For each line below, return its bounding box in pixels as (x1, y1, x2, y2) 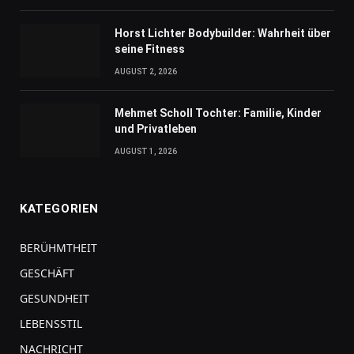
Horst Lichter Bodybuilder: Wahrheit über (115, 27, 331, 40)
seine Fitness (115, 43, 185, 56)
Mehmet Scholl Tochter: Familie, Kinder (115, 107, 322, 120)
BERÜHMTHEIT (20, 240, 97, 256)
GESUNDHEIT (20, 291, 89, 307)
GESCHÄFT (20, 265, 74, 281)
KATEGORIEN (20, 201, 99, 217)
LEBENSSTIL (20, 316, 82, 332)
